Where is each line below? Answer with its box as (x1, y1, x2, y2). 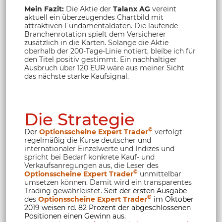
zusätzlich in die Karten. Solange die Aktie (24, 38, 168, 47)
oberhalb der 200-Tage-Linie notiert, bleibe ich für (24, 46, 196, 55)
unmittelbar (138, 169, 181, 178)
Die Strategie (24, 109, 135, 130)
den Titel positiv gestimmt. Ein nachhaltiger (24, 55, 177, 64)
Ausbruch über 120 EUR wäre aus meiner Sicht (24, 63, 184, 72)
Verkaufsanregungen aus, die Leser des (24, 161, 159, 170)
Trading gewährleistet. (24, 186, 102, 195)
